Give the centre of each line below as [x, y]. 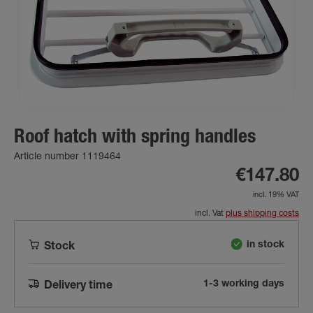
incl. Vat [210, 213]
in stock [265, 246]
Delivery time [79, 286]
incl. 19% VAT [276, 195]
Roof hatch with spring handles [135, 138]
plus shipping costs [262, 213]
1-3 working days [244, 285]
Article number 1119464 [67, 157]
